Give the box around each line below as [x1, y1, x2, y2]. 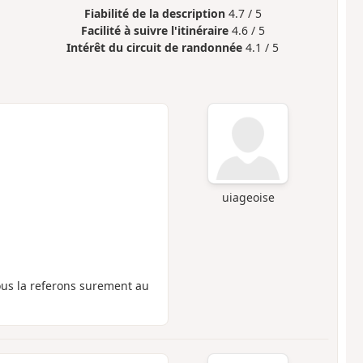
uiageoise [221, 189, 275, 205]
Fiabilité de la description [83, 6, 225, 22]
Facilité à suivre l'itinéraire [80, 23, 228, 39]
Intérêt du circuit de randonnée [66, 40, 243, 56]
